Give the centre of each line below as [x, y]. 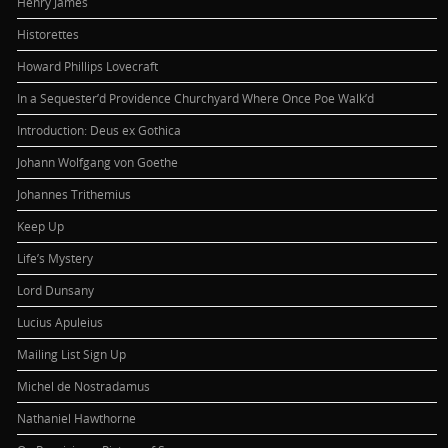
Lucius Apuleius [60, 321]
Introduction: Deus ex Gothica [99, 129]
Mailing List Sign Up [72, 353]
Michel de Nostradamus [84, 385]
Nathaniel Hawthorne [77, 417]
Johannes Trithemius [74, 193]
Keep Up [41, 225]
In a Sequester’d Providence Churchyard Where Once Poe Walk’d [196, 97]
